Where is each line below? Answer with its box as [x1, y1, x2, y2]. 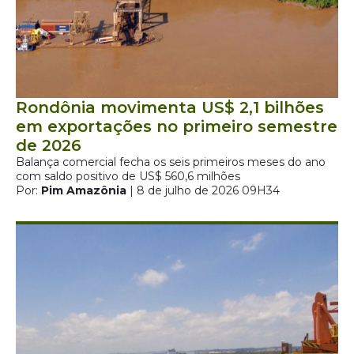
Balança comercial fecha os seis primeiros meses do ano [16, 155, 326, 169]
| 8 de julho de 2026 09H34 [126, 183, 280, 198]
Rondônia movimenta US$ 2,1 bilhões [16, 98, 324, 117]
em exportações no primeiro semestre [16, 117, 337, 136]
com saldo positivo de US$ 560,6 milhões [16, 169, 240, 183]
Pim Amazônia [41, 183, 126, 198]
